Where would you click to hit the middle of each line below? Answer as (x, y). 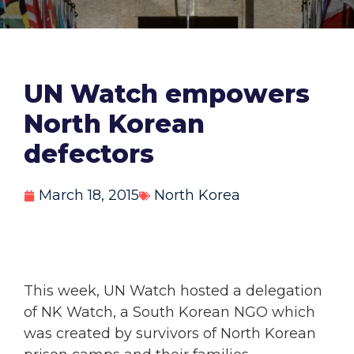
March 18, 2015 (89, 196)
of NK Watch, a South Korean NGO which (169, 313)
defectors (89, 154)
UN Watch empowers (167, 94)
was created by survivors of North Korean (170, 334)
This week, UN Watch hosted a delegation (173, 291)
